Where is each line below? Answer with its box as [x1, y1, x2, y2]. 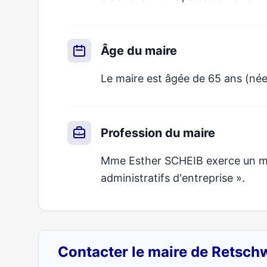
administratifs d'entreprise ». [101, 172, 245, 184]
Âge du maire [101, 44, 177, 58]
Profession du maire [101, 126, 215, 140]
